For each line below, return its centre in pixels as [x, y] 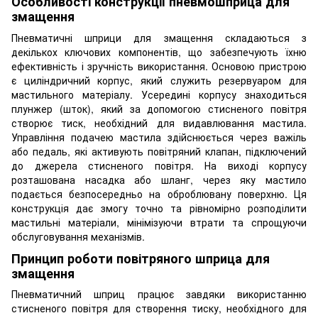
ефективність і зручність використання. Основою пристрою [159, 66]
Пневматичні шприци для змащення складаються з [159, 37]
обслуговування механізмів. [78, 236]
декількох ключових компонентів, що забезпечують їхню [159, 51]
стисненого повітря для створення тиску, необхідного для [159, 308]
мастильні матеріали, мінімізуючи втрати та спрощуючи [159, 222]
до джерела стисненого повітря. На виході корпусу [159, 165]
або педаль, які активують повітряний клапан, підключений [159, 151]
